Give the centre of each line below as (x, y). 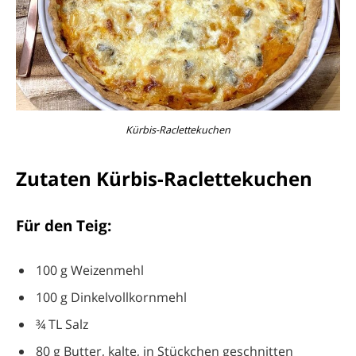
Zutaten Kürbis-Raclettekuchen (164, 179)
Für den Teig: (64, 226)
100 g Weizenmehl (90, 271)
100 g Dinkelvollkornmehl (111, 298)
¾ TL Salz (62, 325)
